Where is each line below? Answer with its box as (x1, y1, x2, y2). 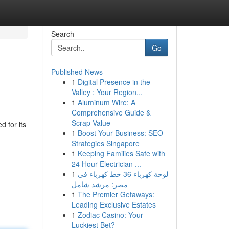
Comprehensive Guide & (71, 107, 151, 118)
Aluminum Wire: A (77, 97, 135, 107)
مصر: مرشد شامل (71, 179, 128, 189)
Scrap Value (71, 118, 110, 128)
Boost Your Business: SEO (77, 128, 163, 138)
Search (51, 29, 74, 39)
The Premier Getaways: (77, 189, 154, 199)
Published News (51, 66, 103, 77)
